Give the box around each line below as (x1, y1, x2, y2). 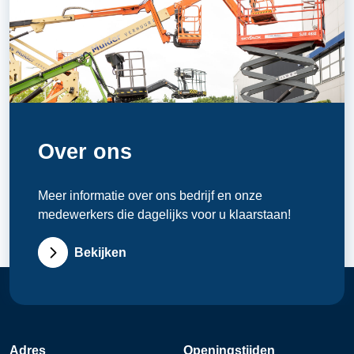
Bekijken (74, 245, 127, 259)
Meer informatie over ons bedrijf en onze (37, 189, 262, 203)
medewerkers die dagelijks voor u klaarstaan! (37, 208, 291, 222)
